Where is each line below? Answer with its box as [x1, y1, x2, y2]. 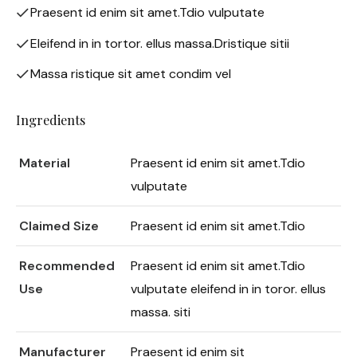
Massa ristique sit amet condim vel [30, 65, 231, 83]
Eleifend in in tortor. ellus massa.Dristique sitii [30, 34, 289, 52]
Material [19, 155, 70, 172]
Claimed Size [19, 218, 99, 235]
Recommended [19, 257, 115, 275]
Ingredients [16, 110, 85, 128]
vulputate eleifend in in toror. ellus [131, 280, 326, 298]
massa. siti [131, 304, 190, 321]
